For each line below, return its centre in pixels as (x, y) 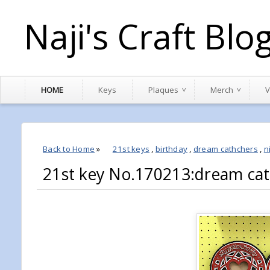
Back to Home (69, 149)
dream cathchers (225, 149)
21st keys (131, 149)
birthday (171, 149)
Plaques (163, 90)
